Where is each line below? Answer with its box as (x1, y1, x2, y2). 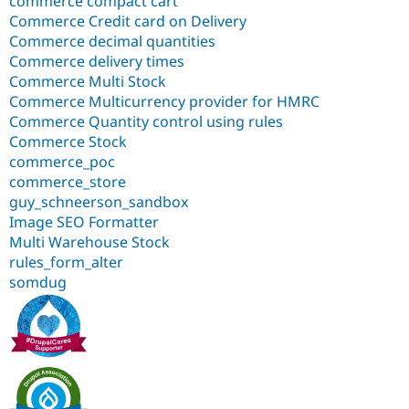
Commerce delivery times (9, 51, 184, 72)
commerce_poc (9, 152, 115, 173)
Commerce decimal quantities (9, 31, 215, 52)
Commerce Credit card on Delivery (9, 11, 246, 32)
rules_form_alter (9, 252, 123, 273)
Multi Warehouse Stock (9, 232, 170, 253)
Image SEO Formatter (9, 212, 159, 233)
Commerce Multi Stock (9, 71, 166, 92)
